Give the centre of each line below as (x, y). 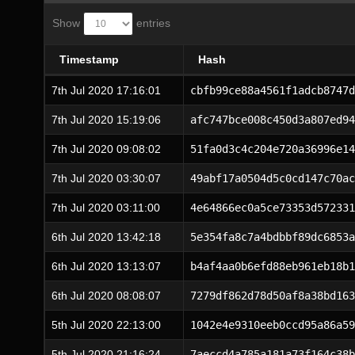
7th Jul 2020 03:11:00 (106, 208)
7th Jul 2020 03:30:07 (106, 178)
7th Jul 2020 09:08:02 (106, 149)
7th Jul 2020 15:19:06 (106, 120)
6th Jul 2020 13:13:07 (106, 266)
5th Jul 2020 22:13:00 (106, 325)
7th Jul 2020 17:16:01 (106, 90)
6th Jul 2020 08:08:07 (106, 296)
